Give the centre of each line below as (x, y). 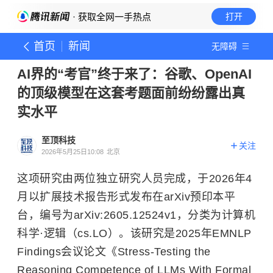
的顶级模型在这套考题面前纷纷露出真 (131, 93)
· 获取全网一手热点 (111, 17)
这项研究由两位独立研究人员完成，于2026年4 (135, 179)
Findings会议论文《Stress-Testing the (114, 252)
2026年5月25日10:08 (73, 152)
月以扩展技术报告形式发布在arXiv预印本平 (126, 197)
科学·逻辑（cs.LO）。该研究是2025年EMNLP (134, 233)
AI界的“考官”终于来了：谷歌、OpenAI (134, 74)
